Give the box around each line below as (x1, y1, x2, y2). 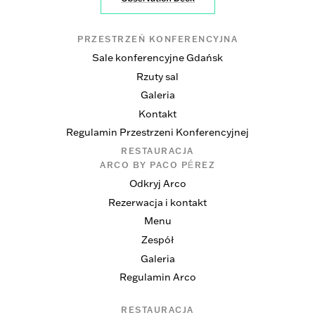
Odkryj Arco (129, 177, 186, 190)
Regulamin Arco (119, 271, 196, 284)
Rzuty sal (136, 70, 179, 83)
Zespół (141, 233, 174, 246)
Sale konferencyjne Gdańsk (92, 51, 223, 64)
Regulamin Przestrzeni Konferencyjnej (66, 126, 249, 139)
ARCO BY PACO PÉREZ (100, 160, 215, 170)
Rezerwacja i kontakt (108, 195, 207, 209)
